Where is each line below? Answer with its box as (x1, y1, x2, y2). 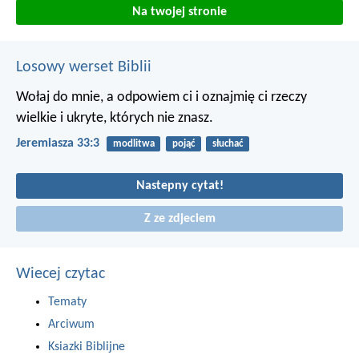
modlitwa (112, 139, 155, 150)
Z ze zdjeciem (143, 212, 216, 226)
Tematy (48, 296, 87, 309)
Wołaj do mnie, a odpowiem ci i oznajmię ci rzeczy (16, 90, 307, 106)
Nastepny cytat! (135, 179, 224, 192)
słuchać (212, 139, 243, 150)
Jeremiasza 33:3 (16, 137, 99, 151)
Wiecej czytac (16, 266, 105, 283)
